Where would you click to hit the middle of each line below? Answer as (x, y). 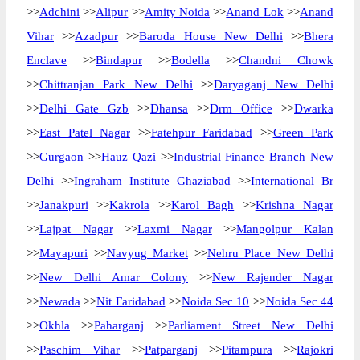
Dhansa (169, 108)
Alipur (112, 12)
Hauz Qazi (128, 157)
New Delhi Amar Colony (114, 277)
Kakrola (130, 205)
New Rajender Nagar (273, 277)
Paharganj (119, 325)
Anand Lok (255, 12)
